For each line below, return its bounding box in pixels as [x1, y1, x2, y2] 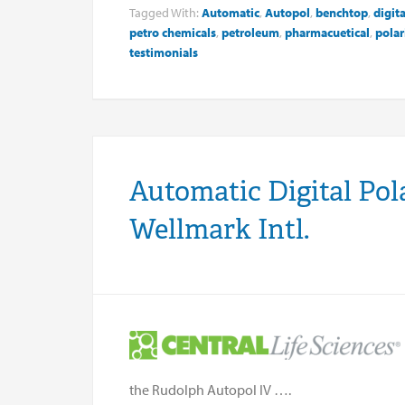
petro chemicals [129, 24, 216, 41]
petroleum [221, 24, 279, 41]
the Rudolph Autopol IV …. [129, 380, 291, 399]
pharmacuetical [285, 24, 370, 41]
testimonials [129, 43, 198, 61]
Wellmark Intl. [129, 211, 309, 247]
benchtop [316, 4, 368, 21]
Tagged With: [129, 4, 202, 21]
